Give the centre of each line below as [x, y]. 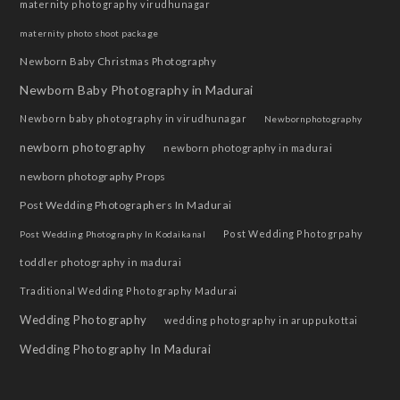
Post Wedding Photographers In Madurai [126, 205]
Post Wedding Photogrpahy [293, 234]
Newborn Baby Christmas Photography [118, 62]
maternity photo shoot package [89, 33]
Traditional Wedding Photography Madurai [129, 291]
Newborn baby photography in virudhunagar [133, 119]
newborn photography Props [93, 177]
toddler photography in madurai [101, 262]
